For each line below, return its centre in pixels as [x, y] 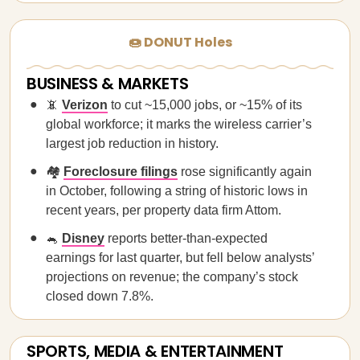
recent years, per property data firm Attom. [164, 210]
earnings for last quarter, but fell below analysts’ [180, 258]
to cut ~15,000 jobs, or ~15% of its [205, 105]
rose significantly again [245, 172]
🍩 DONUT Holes [180, 42]
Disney [83, 238]
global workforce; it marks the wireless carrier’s [179, 124]
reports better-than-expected [186, 238]
